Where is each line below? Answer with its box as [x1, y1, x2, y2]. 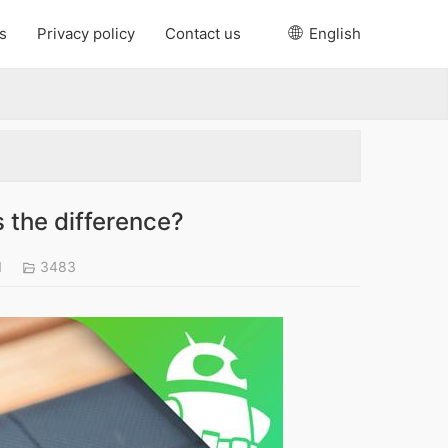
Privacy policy [37, 24, 135, 43]
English [305, 24, 361, 43]
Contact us [165, 24, 241, 43]
